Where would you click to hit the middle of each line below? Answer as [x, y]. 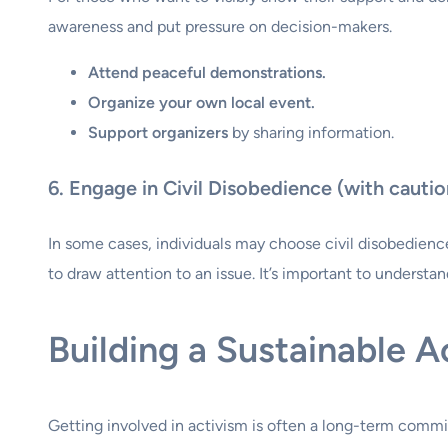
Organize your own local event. [201, 102]
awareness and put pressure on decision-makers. [220, 26]
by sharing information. [311, 132]
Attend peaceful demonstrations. [207, 72]
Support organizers [158, 132]
